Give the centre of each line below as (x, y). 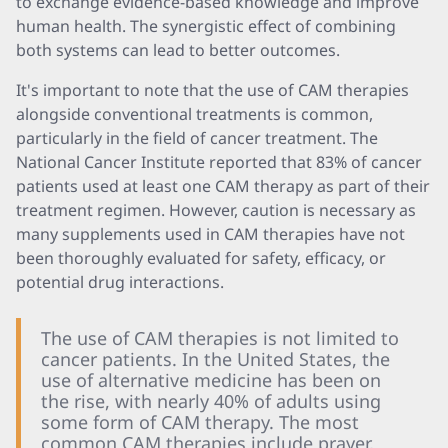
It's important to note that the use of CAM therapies (212, 90)
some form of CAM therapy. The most (200, 422)
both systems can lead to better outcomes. (178, 50)
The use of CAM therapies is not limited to (220, 338)
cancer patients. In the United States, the (215, 359)
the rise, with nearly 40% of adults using (211, 401)
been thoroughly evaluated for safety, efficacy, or (201, 258)
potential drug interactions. (120, 282)
